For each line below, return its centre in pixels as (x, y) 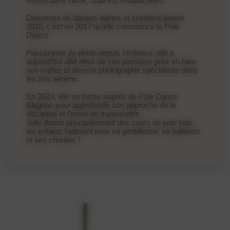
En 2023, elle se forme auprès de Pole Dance (102, 96)
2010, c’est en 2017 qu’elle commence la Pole (103, 26)
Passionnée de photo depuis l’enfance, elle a (100, 52)
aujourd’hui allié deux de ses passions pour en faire (111, 61)
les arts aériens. (53, 79)
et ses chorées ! (53, 140)
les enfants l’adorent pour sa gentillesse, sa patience (113, 131)
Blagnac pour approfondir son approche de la (101, 105)
